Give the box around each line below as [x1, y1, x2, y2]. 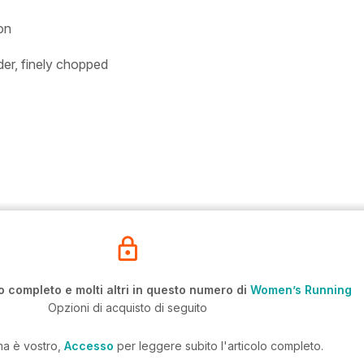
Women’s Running [250, 283, 352, 297]
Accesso [63, 339, 114, 353]
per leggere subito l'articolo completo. [113, 339, 323, 353]
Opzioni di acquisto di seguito [48, 301, 207, 314]
